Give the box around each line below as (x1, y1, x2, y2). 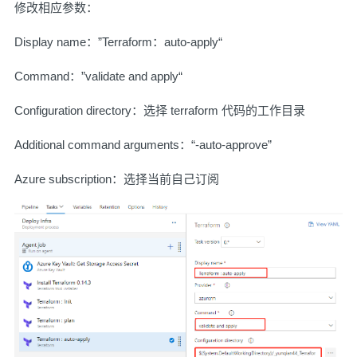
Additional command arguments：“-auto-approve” (14, 137, 272, 151)
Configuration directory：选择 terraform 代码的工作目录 (14, 103, 305, 117)
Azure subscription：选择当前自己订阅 (14, 171, 219, 186)
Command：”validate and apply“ (14, 69, 182, 83)
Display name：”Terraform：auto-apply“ (14, 34, 222, 49)
